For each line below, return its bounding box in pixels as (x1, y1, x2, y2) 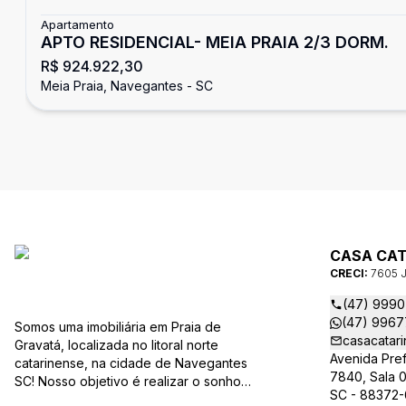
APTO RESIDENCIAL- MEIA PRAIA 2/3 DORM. (41, 33, 389, 52)
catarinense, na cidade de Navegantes (14, 355, 247, 371)
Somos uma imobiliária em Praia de (14, 319, 221, 334)
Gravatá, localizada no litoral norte (14, 337, 218, 353)
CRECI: (330, 266, 371, 280)
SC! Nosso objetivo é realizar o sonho (14, 373, 38, 389)
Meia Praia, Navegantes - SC (41, 78, 213, 93)
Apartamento (41, 17, 114, 32)
